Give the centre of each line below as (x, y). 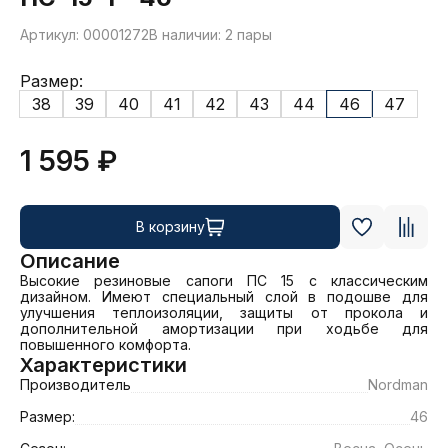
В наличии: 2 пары (210, 35)
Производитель (75, 385)
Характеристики (103, 365)
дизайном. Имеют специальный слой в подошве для (224, 297)
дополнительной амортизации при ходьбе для (224, 329)
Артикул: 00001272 (84, 35)
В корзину (170, 227)
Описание (70, 261)
